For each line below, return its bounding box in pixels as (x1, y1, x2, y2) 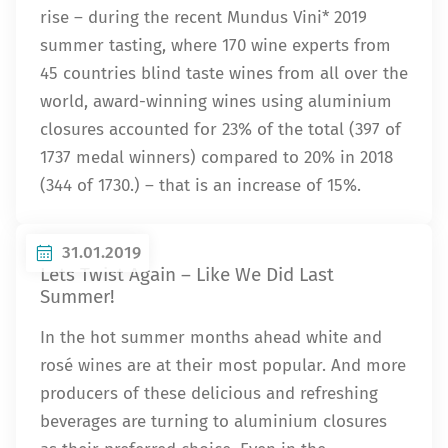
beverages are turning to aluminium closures (40, 411, 387, 432)
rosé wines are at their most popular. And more (40, 355, 406, 376)
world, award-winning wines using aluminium (40, 91, 392, 112)
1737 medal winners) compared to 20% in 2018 (40, 147, 393, 168)
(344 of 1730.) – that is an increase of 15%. (40, 175, 361, 196)
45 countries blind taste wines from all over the (40, 63, 408, 84)
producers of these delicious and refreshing (40, 383, 378, 404)
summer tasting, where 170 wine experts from (40, 35, 391, 56)
